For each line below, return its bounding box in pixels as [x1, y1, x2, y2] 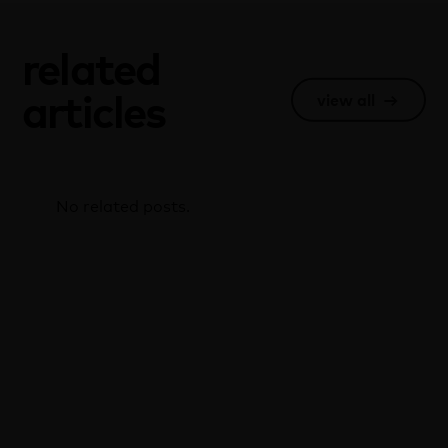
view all [317, 90, 376, 110]
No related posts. [56, 196, 190, 216]
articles [22, 84, 165, 138]
